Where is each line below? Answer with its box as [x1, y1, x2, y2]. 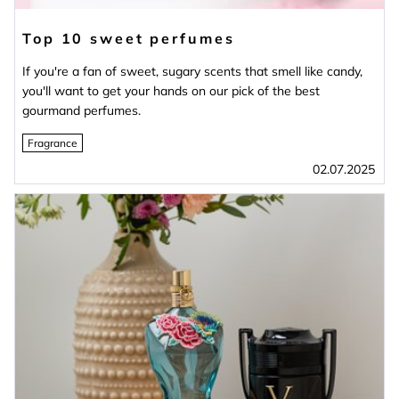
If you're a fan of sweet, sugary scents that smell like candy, [22, 62, 362, 79]
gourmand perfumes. [22, 102, 141, 118]
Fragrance [28, 135, 77, 150]
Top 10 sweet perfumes [22, 28, 235, 47]
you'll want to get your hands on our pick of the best [22, 82, 320, 99]
